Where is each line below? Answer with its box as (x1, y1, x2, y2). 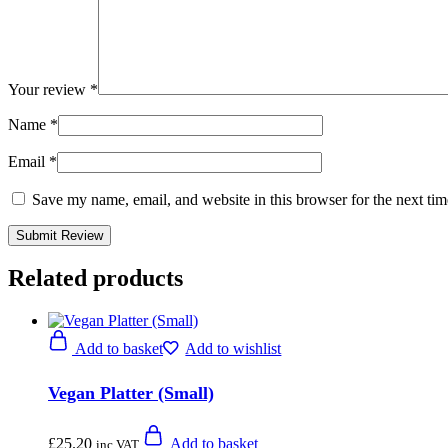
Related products (8, 265, 183, 292)
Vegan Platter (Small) (48, 383, 214, 404)
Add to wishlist (185, 340, 282, 358)
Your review (8, 80, 90, 98)
